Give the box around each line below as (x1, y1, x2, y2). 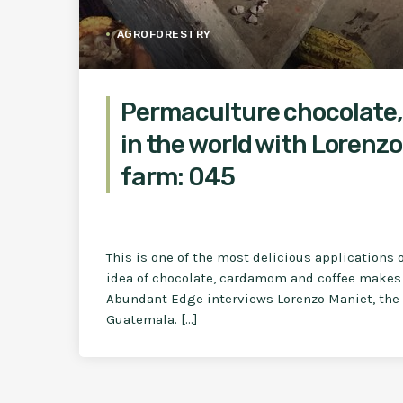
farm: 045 (121, 162, 235, 193)
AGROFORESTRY (117, 28, 211, 41)
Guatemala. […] (106, 311, 198, 328)
